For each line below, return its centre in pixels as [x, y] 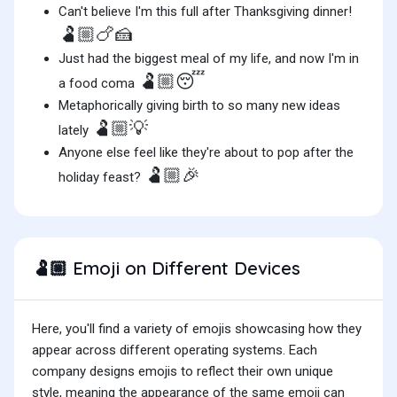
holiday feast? [101, 178]
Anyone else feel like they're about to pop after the [206, 153]
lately [75, 131]
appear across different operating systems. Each [175, 350]
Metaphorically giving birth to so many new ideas [199, 106]
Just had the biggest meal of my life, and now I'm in [209, 59]
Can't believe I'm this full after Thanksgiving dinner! [205, 12]
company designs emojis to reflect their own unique [183, 372]
